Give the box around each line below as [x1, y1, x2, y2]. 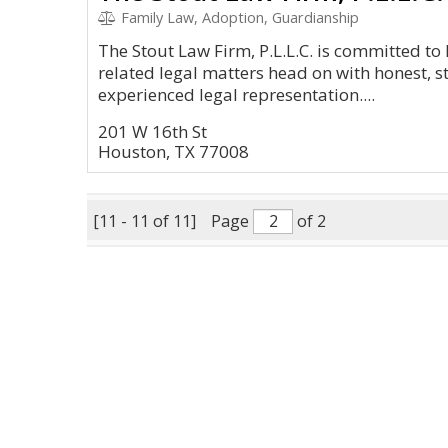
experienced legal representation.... [98, 83, 375, 106]
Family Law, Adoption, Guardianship [116, 8, 359, 27]
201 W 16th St [98, 120, 207, 143]
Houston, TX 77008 [98, 140, 249, 163]
